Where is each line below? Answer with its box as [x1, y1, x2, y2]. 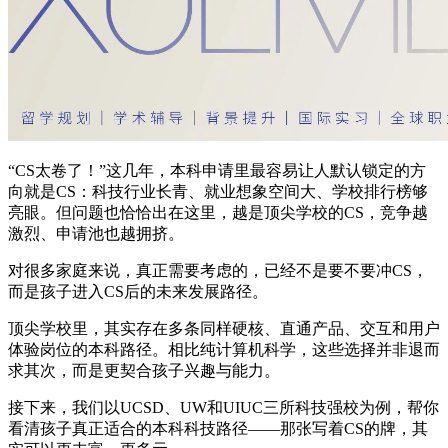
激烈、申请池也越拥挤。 [8, 224, 184, 242]
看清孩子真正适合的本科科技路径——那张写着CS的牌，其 [8, 419, 428, 437]
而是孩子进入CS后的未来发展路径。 [8, 282, 268, 300]
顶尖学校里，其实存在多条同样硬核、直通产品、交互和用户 [8, 319, 440, 337]
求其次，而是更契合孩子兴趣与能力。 [8, 361, 280, 379]
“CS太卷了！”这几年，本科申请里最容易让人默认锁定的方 [8, 161, 426, 179]
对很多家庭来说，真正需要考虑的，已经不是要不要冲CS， [8, 261, 428, 279]
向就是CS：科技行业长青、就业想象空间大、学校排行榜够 [8, 182, 428, 200]
